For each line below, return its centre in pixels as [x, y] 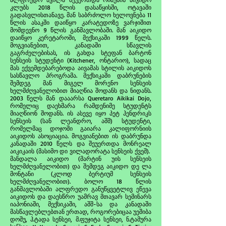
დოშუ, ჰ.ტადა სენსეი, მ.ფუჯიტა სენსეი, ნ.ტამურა [81, 219]
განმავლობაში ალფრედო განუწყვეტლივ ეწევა [81, 189]
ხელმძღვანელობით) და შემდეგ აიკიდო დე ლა [81, 166]
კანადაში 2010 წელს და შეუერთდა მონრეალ [81, 144]
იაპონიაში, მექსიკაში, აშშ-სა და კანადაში [81, 204]
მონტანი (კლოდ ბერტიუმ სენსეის [81, 174]
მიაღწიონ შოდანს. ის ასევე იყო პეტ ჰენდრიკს [81, 113]
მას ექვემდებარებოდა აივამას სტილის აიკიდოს [81, 68]
